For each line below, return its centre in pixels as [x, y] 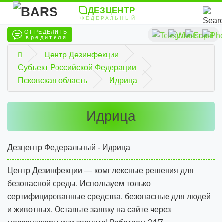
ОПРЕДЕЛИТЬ [45, 31]
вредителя [47, 37]
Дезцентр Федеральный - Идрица [69, 147]
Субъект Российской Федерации [77, 68]
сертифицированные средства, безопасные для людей [109, 196]
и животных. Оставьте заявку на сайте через [89, 209]
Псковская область [53, 81]
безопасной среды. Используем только [79, 184]
